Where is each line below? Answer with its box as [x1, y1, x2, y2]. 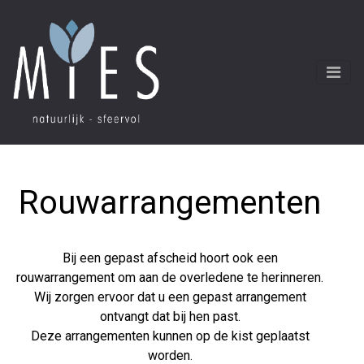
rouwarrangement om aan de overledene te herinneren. [16, 270, 323, 285]
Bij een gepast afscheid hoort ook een [62, 250, 278, 266]
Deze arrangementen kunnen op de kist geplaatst [30, 328, 310, 344]
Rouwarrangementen [19, 184, 321, 222]
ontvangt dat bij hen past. [99, 309, 240, 324]
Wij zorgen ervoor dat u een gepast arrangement [33, 289, 306, 305]
